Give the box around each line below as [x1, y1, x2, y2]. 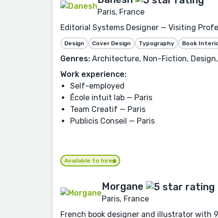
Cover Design [92, 40, 131, 47]
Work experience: [60, 70, 127, 79]
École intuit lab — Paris [70, 93, 152, 103]
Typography [139, 40, 174, 47]
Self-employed [70, 81, 125, 91]
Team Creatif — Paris [70, 105, 145, 114]
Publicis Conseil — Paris [70, 116, 155, 126]
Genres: [60, 54, 90, 64]
